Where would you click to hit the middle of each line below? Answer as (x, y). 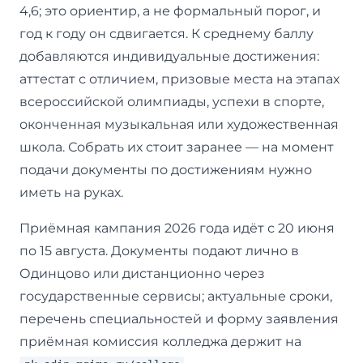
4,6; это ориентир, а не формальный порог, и (170, 11)
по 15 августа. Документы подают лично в (159, 250)
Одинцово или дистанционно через (142, 273)
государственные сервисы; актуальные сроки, (176, 296)
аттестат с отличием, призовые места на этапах (179, 79)
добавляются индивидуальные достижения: (169, 56)
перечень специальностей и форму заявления (179, 318)
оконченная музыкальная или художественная (179, 124)
